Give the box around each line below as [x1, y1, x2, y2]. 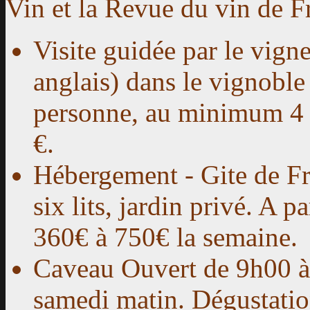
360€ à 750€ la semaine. [33, 222, 298, 253]
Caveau [33, 253, 114, 284]
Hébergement [33, 160, 178, 190]
